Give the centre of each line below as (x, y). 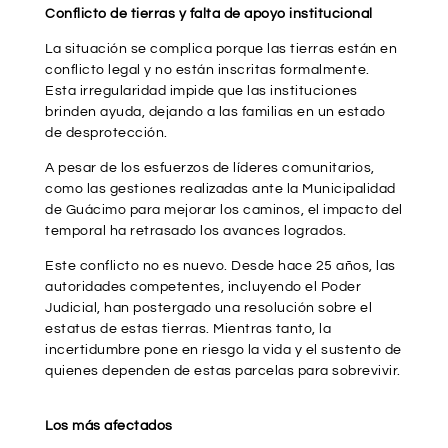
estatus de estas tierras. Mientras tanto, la (188, 329)
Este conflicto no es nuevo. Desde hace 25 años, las (220, 266)
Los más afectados (109, 426)
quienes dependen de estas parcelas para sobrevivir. (223, 371)
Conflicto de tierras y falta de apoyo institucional (209, 14)
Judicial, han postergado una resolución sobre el (208, 308)
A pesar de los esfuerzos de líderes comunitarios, (210, 168)
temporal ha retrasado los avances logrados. (196, 231)
